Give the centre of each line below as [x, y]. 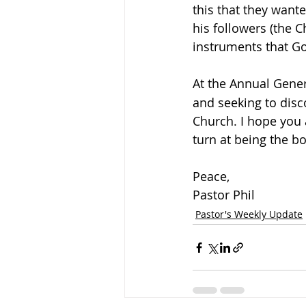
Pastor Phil [224, 195]
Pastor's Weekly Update [249, 214]
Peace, [211, 176]
